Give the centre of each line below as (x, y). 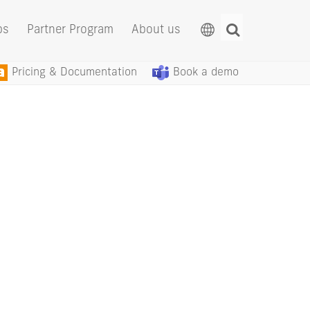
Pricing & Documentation (74, 73)
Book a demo (206, 73)
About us (156, 30)
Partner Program (70, 30)
